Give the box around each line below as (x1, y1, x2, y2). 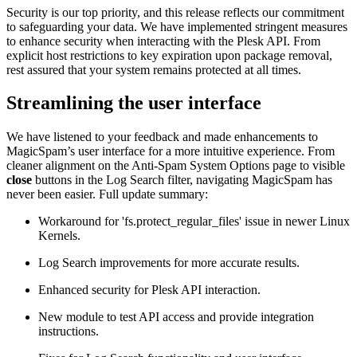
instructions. (38, 324, 99, 339)
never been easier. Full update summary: (6, 187, 208, 202)
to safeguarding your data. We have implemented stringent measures (6, 19, 347, 33)
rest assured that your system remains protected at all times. (6, 62, 301, 76)
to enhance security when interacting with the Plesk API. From (6, 33, 320, 48)
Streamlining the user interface (6, 92, 261, 114)
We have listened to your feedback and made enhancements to (6, 130, 318, 144)
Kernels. (38, 229, 80, 243)
